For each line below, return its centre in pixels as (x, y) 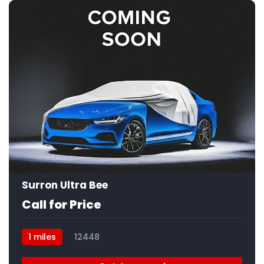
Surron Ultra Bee (65, 185)
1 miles (42, 237)
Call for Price (62, 204)
